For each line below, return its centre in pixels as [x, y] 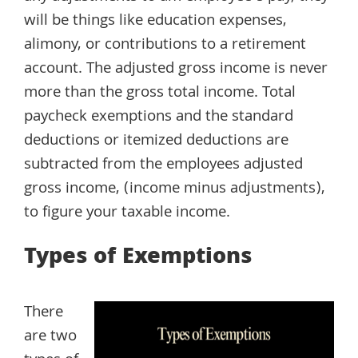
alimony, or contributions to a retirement [165, 45]
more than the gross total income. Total [160, 93]
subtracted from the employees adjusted [163, 165]
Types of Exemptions [138, 258]
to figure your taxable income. [127, 213]
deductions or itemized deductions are [156, 141]
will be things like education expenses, [155, 21]
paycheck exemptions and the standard [159, 117]
